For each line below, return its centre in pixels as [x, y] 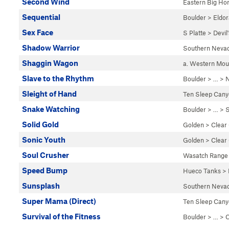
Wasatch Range [205, 155]
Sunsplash [41, 186]
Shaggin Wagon [50, 63]
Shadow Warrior [51, 48]
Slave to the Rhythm [58, 78]
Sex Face [38, 32]
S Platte [194, 33]
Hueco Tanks [202, 171]
